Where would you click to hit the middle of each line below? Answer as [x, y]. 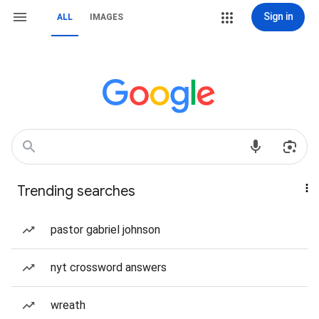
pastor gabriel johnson [105, 230]
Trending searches [76, 191]
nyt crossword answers [109, 267]
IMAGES [106, 17]
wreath [68, 305]
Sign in [278, 16]
